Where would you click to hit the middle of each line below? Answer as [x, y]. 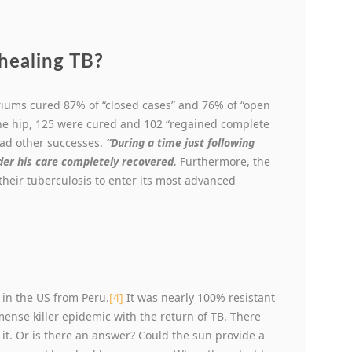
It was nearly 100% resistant [199, 298]
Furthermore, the [224, 162]
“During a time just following [180, 143]
